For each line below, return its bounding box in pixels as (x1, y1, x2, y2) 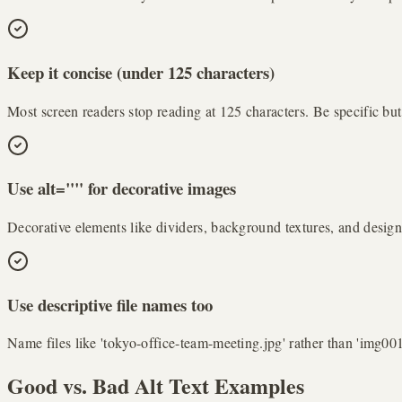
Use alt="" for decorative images (7, 176, 236, 201)
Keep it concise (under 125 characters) (7, 59, 275, 84)
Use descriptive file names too (7, 292, 213, 317)
